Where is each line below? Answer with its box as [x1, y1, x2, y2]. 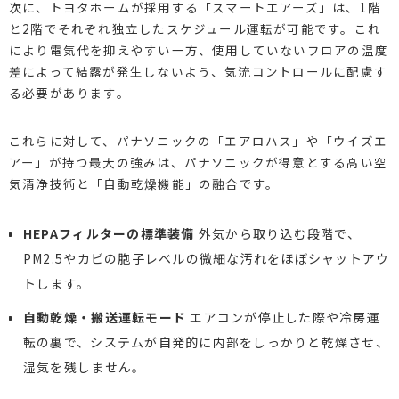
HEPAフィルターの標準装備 [22, 224, 195, 242]
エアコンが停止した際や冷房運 [186, 307, 380, 326]
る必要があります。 [8, 83, 130, 102]
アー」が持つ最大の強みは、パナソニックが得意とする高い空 [8, 152, 387, 171]
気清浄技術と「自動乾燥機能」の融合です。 [8, 174, 280, 192]
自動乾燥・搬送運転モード [22, 307, 187, 326]
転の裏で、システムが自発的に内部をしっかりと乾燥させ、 [22, 332, 389, 351]
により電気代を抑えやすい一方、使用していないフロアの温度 [8, 40, 388, 59]
